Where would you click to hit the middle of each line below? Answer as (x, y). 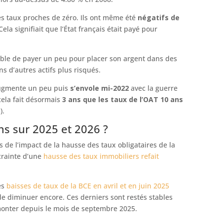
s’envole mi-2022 (99, 88)
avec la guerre (153, 88)
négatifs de (159, 18)
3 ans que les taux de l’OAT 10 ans (123, 100)
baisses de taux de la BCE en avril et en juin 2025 (88, 186)
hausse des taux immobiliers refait (101, 156)
